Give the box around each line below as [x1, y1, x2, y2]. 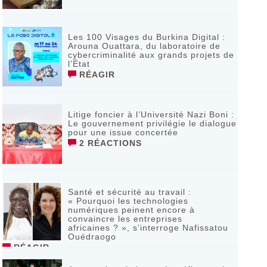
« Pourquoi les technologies [67, 196, 188, 206]
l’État [67, 59, 90, 69]
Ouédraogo [67, 232, 116, 241]
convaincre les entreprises [67, 214, 182, 223]
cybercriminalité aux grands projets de [67, 50, 234, 60]
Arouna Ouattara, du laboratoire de [67, 41, 221, 51]
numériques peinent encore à [67, 205, 195, 215]
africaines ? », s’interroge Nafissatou [67, 223, 228, 232]
